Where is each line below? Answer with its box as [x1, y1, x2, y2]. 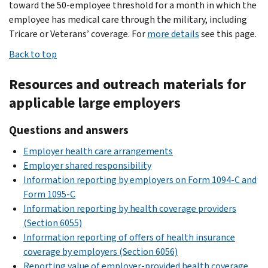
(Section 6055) [23, 216, 82, 229]
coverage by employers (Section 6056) [23, 245, 178, 258]
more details [147, 27, 199, 40]
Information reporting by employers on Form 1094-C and [23, 173, 257, 186]
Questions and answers [9, 122, 129, 138]
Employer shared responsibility [23, 159, 151, 172]
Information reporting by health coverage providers [23, 202, 236, 215]
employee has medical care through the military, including [9, 13, 247, 26]
